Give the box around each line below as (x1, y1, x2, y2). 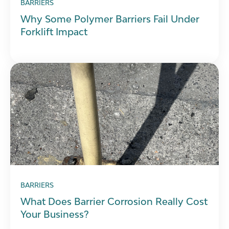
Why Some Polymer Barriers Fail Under (20, 13, 199, 25)
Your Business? (20, 209, 89, 220)
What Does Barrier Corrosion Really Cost (20, 196, 208, 208)
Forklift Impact (20, 26, 87, 37)
